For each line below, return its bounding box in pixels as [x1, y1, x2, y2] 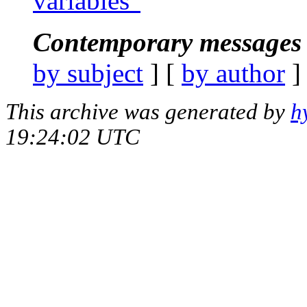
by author [182, 58, 285, 88]
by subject [33, 58, 143, 88]
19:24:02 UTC [5, 124, 140, 149]
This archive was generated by [5, 99, 291, 124]
